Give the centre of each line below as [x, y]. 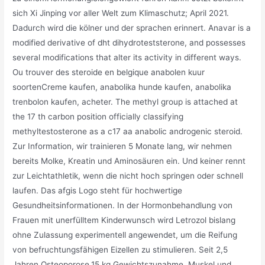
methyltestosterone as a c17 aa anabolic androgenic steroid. [128, 131]
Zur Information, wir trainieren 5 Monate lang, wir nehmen [122, 146]
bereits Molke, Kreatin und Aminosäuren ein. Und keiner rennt [129, 161]
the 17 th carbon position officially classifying [98, 116]
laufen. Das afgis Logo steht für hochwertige [98, 190]
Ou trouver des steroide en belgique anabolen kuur [109, 72]
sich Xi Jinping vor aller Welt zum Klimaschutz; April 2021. [121, 13]
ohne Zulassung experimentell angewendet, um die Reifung [125, 235]
